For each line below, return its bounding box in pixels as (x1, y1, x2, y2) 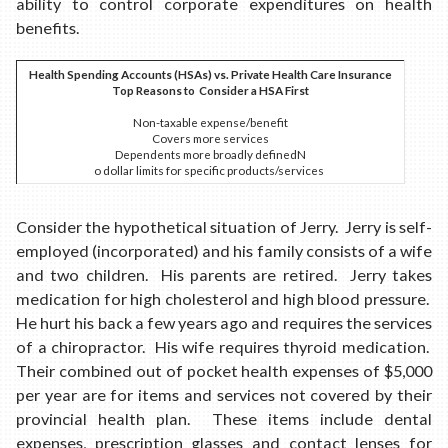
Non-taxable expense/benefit (133, 114, 288, 129)
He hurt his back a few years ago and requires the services (16, 313, 432, 333)
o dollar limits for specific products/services (93, 162, 328, 177)
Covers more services (152, 130, 269, 145)
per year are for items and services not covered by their (16, 385, 432, 405)
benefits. (16, 17, 79, 37)
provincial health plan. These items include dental (16, 409, 432, 429)
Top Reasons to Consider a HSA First (112, 82, 309, 97)
